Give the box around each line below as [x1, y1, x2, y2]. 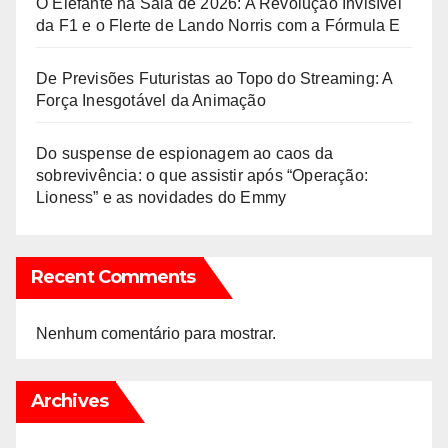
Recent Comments [31, 266, 196, 288]
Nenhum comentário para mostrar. [36, 325, 276, 342]
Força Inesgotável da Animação [36, 92, 266, 109]
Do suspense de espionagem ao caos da [36, 145, 334, 162]
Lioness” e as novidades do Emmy [36, 189, 287, 206]
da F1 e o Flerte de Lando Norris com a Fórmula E [36, 17, 401, 34]
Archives [31, 390, 108, 412]
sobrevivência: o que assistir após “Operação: [36, 167, 369, 184]
